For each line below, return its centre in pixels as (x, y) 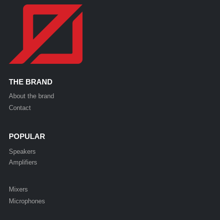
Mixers (18, 190)
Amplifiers (23, 163)
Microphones (27, 201)
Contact (20, 108)
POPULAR (27, 137)
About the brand (31, 96)
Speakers (22, 152)
